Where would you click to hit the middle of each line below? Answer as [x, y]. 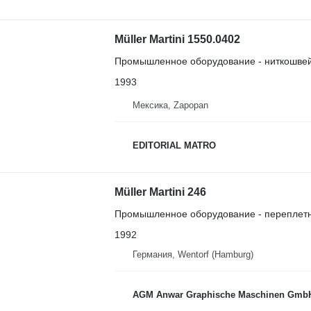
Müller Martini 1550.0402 [177, 39]
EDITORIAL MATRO [174, 145]
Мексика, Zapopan [170, 106]
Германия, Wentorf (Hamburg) [193, 255]
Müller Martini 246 [160, 192]
